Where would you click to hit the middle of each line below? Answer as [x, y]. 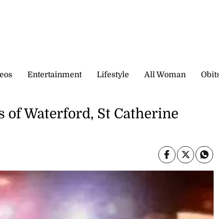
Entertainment [55, 75]
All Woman [165, 75]
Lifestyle [113, 75]
